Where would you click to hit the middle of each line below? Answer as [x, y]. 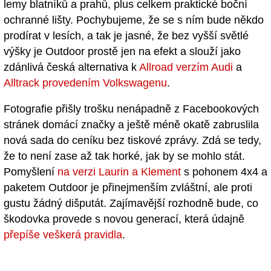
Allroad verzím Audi [186, 67]
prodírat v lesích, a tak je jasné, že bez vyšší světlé [126, 35]
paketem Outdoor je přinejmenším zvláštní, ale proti [128, 187]
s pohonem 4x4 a [224, 171]
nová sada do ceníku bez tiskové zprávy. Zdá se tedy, [132, 140]
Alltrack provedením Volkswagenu [85, 83]
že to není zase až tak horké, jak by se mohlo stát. [124, 156]
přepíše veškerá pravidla [63, 234]
